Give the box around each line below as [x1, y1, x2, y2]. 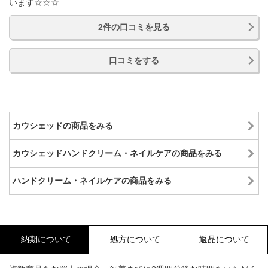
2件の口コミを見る [98, 22, 170, 32]
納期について [20, 234, 71, 244]
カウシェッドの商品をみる [13, 120, 113, 130]
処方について [109, 234, 160, 244]
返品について [199, 234, 249, 244]
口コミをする [109, 55, 159, 65]
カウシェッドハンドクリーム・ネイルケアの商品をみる [13, 148, 222, 158]
